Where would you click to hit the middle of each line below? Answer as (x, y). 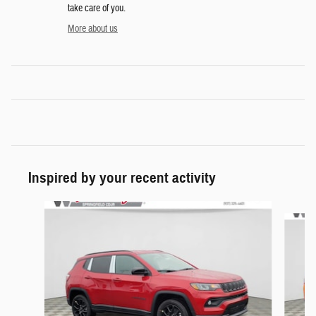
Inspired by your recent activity (122, 178)
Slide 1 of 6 (30, 208)
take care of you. (97, 9)
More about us (93, 29)
